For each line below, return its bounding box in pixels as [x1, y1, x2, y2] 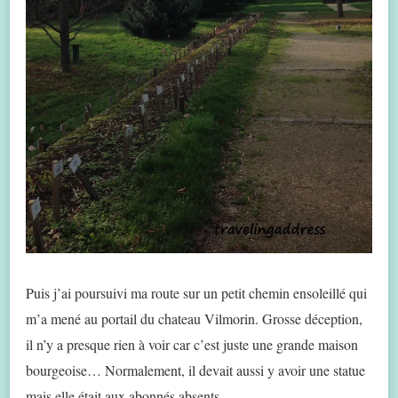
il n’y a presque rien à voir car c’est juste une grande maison [26, 334, 358, 354]
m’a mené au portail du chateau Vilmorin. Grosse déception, [26, 308, 362, 328]
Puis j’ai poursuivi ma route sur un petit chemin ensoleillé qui [26, 283, 367, 302]
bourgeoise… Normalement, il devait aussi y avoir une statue [26, 360, 365, 379]
